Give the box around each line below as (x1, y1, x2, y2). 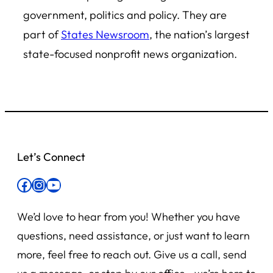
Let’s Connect (17, 149, 85, 164)
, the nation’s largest (149, 27, 250, 41)
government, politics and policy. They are (23, 7, 227, 22)
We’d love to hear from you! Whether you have (17, 210, 240, 224)
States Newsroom (61, 27, 149, 41)
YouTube (46, 175, 54, 194)
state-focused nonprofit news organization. (23, 46, 237, 61)
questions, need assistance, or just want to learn (17, 229, 250, 243)
